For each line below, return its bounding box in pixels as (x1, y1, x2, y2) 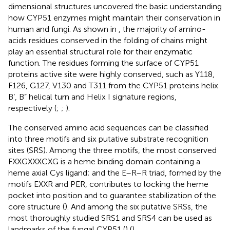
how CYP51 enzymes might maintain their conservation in (8, 12, 220, 23)
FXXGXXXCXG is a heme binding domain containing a (8, 156, 200, 166)
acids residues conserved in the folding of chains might (8, 35, 207, 45)
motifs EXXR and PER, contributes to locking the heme (8, 179, 208, 189)
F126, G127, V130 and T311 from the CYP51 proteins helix (8, 80, 218, 90)
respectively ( (8, 103, 56, 113)
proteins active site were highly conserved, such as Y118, (8, 69, 215, 79)
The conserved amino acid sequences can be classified (8, 122, 208, 132)
